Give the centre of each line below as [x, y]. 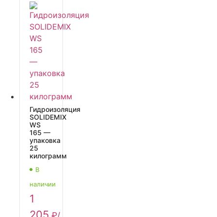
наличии [43, 184]
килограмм [48, 156]
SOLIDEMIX [48, 117]
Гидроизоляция [55, 109]
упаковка [45, 140]
